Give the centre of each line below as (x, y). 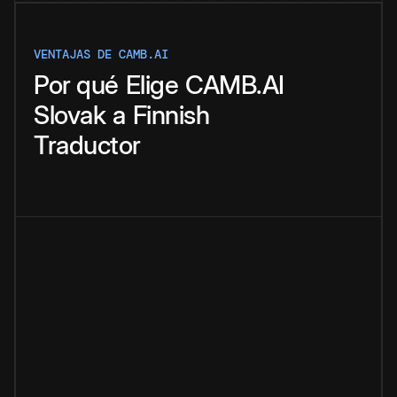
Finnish (171, 115)
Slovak (70, 115)
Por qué (76, 85)
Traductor (87, 145)
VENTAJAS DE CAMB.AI (101, 54)
